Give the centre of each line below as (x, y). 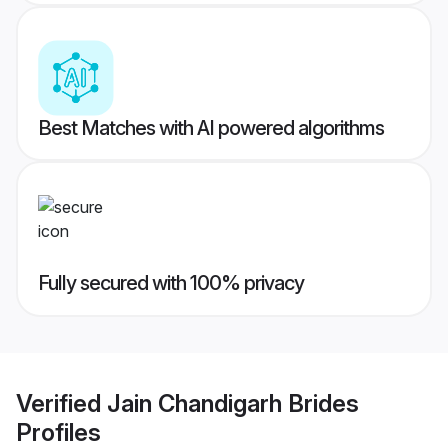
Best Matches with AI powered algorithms (211, 128)
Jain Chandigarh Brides (233, 403)
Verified (61, 403)
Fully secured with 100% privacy (171, 283)
